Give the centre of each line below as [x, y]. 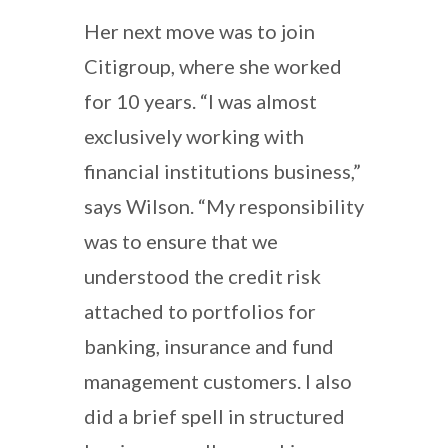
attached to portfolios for [200, 310]
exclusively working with [194, 135]
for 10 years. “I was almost [200, 100]
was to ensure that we [181, 240]
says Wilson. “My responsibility [224, 205]
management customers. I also [218, 380]
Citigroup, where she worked [213, 65]
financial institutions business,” [222, 170]
